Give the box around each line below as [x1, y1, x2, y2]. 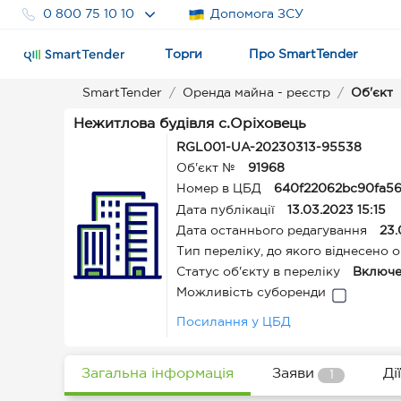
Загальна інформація [81, 366, 234, 380]
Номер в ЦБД [176, 183, 265, 194]
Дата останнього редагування [176, 226, 367, 236]
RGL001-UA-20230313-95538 [176, 142, 362, 153]
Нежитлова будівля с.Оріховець [73, 117, 306, 131]
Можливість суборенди [176, 287, 326, 298]
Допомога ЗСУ [210, 8, 304, 20]
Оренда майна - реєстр [183, 88, 330, 98]
